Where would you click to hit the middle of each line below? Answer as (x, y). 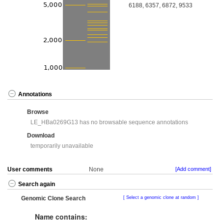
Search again (37, 184)
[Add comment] (193, 169)
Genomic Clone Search (53, 199)
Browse (38, 112)
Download (41, 136)
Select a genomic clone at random (161, 198)
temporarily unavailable (62, 146)
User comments (30, 170)
